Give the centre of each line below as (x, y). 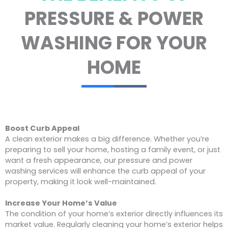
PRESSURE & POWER (114, 19)
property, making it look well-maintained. (81, 182)
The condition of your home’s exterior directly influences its (114, 214)
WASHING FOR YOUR (114, 43)
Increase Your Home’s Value (61, 203)
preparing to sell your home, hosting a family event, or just (113, 150)
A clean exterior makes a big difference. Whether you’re (107, 139)
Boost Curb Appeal (42, 129)
